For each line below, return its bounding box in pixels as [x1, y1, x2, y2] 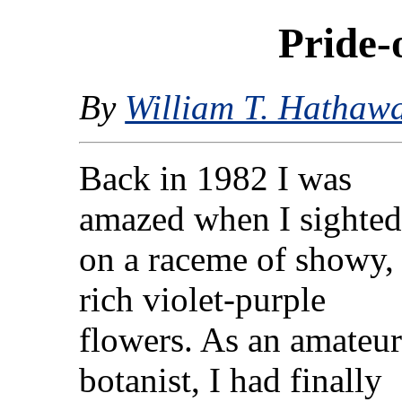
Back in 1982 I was [79, 158, 353, 197]
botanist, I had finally [79, 360, 383, 399]
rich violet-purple [79, 279, 327, 319]
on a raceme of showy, [79, 239, 395, 278]
